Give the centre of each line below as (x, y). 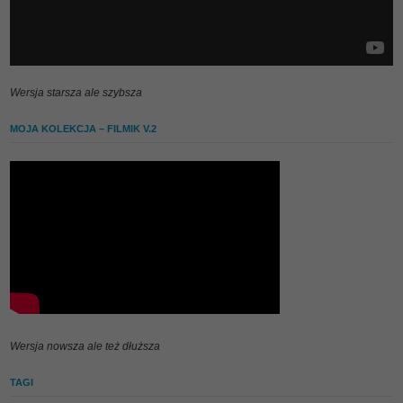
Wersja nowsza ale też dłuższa (85, 346)
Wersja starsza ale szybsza (76, 92)
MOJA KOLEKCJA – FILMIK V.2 (84, 128)
